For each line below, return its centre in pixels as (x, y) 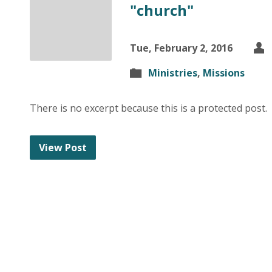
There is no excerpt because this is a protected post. (148, 108)
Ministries (173, 73)
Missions (224, 73)
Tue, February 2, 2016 (181, 48)
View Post (63, 148)
